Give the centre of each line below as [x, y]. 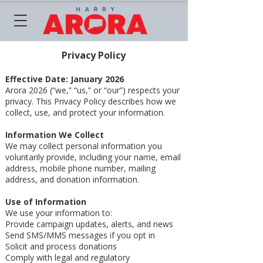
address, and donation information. [72, 179]
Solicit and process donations [61, 246]
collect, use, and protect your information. [85, 112]
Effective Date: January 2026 [65, 79]
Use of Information [46, 202]
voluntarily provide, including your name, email [93, 157]
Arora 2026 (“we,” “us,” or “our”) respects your [92, 90]
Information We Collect [55, 135]
